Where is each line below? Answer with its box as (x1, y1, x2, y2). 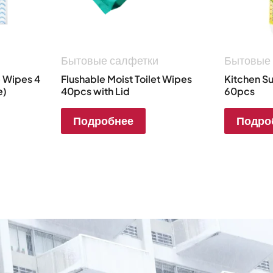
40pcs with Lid (60, 84, 130, 97)
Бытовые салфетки (60, 52, 158, 69)
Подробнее (73, 112, 133, 129)
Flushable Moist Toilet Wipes (60, 72, 192, 85)
